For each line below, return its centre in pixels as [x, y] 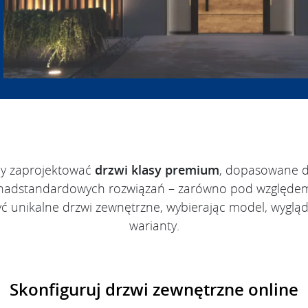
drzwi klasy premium [157, 170]
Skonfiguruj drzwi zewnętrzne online [154, 290]
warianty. [154, 226]
